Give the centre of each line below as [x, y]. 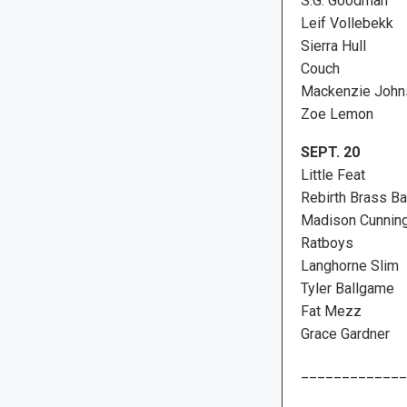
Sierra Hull [333, 45]
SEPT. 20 [330, 152]
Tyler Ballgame [347, 288]
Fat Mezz [331, 311]
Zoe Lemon [337, 114]
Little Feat [333, 174]
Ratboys [327, 243]
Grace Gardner [345, 333]
